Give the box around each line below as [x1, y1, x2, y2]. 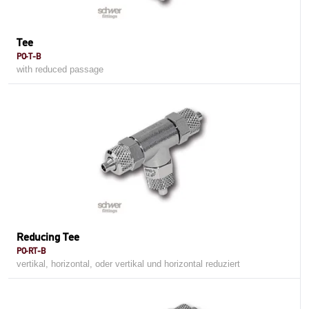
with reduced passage [17, 64, 103, 74]
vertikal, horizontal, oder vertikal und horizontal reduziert [17, 259, 240, 269]
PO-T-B [17, 51, 41, 61]
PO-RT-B [17, 246, 46, 256]
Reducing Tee [17, 230, 79, 243]
